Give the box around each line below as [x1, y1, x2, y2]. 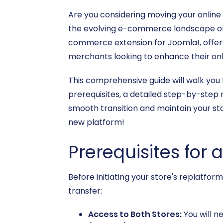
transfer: [68, 185, 102, 197]
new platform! [68, 116, 124, 128]
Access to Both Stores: [88, 209, 182, 220]
